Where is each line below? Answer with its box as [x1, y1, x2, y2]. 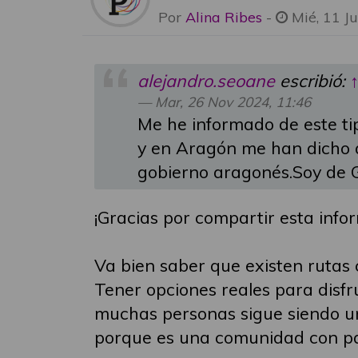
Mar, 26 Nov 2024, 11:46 [155, 93, 311, 111]
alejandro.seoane [137, 70, 275, 92]
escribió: [275, 70, 350, 92]
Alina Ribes [185, 8, 262, 26]
